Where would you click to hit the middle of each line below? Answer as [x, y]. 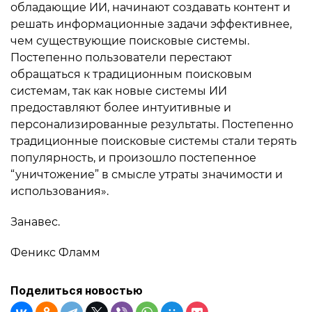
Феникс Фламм [55, 252]
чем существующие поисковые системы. [130, 41]
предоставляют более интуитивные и [121, 108]
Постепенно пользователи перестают [121, 57]
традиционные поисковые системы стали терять [154, 141]
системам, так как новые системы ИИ [119, 91]
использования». [60, 191]
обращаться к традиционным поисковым [131, 74]
